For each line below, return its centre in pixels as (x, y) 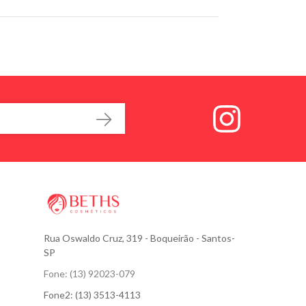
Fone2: (59, 294)
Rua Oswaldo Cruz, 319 (94, 238)
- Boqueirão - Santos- (190, 238)
